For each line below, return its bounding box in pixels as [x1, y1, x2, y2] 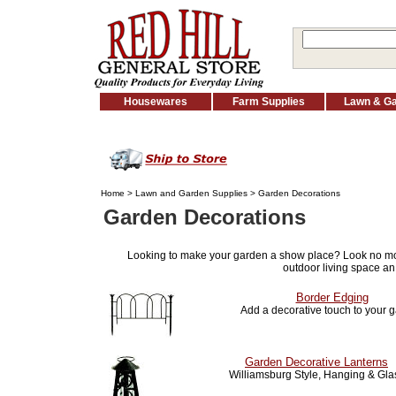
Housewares [124, 95, 187, 108]
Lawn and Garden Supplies [135, 188, 247, 198]
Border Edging [295, 291, 369, 304]
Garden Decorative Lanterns [245, 355, 388, 369]
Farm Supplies [232, 95, 305, 108]
